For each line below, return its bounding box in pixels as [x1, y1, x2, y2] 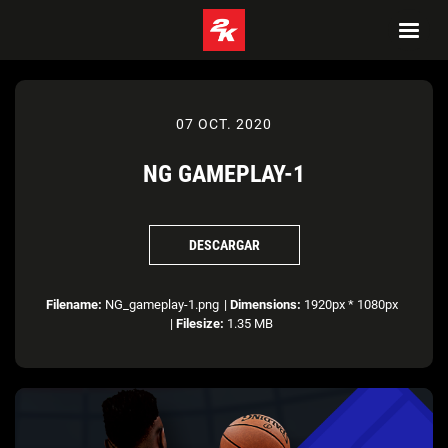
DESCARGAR [188, 236, 260, 253]
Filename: [45, 297, 102, 312]
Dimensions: [229, 297, 301, 312]
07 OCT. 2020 [176, 116, 272, 132]
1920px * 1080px [300, 297, 398, 312]
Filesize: [176, 316, 224, 331]
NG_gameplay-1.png [101, 297, 219, 312]
